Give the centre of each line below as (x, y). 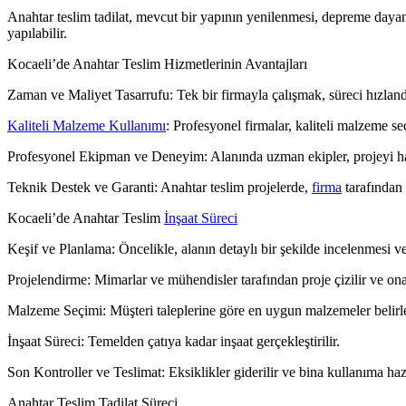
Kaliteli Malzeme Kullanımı (87, 125)
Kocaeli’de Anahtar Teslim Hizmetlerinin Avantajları (157, 63)
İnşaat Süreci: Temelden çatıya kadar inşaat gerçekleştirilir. (174, 341)
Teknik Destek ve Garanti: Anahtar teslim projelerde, (159, 187)
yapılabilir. (37, 33)
